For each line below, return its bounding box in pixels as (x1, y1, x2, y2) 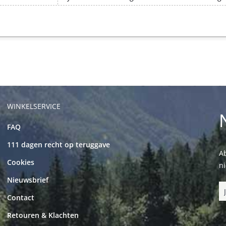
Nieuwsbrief (7, 175, 48, 185)
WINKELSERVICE (7, 101, 61, 111)
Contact (7, 192, 34, 202)
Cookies (7, 157, 34, 167)
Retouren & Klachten (7, 210, 79, 220)
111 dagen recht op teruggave (7, 139, 110, 149)
